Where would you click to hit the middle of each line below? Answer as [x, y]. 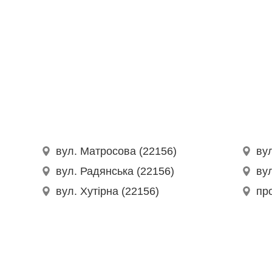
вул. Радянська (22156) [115, 172]
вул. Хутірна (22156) [108, 192]
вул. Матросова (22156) [117, 151]
